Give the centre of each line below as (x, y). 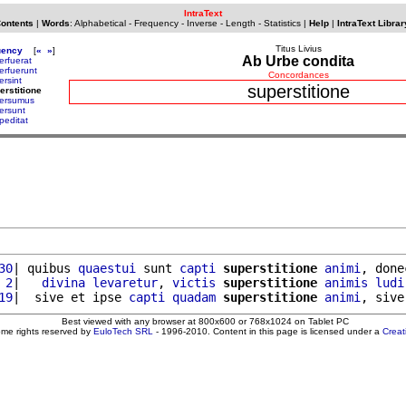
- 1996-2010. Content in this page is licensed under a (268, 331)
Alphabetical (100, 23)
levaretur (125, 282)
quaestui (107, 268)
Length (240, 23)
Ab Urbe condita (298, 61)
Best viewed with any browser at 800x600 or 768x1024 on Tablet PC (205, 321)
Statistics (282, 23)
